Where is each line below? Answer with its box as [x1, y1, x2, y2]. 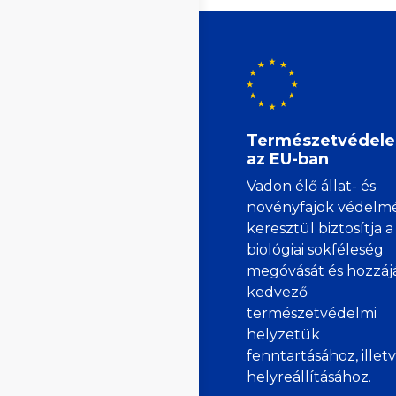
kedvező [247, 283, 308, 301]
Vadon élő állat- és [247, 177, 376, 194]
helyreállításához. [247, 368, 371, 385]
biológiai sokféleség [247, 240, 384, 258]
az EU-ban [247, 148, 329, 169]
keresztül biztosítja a [247, 219, 393, 237]
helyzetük [247, 325, 320, 343]
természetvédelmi [247, 304, 377, 322]
